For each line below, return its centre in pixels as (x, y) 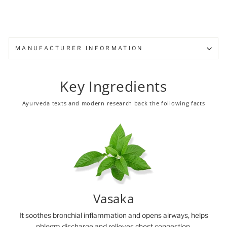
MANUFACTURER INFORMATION (79, 48)
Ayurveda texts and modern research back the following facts (113, 103)
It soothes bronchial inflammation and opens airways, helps (113, 216)
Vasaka (113, 199)
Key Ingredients (113, 86)
